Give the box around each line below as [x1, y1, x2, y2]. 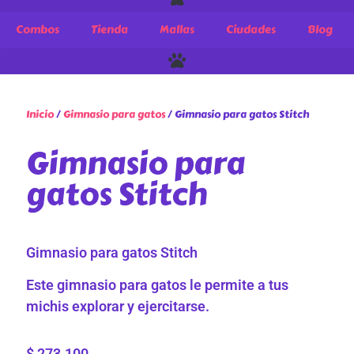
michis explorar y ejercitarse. [26, 297, 210, 314]
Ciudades [226, 21, 276, 38]
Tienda [91, 21, 128, 38]
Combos [16, 21, 59, 38]
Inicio [26, 107, 55, 123]
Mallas [160, 21, 194, 38]
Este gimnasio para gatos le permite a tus [26, 276, 289, 293]
